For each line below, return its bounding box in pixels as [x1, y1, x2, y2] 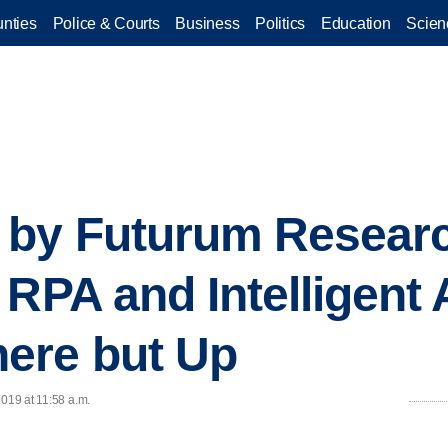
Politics [255, 14, 305, 32]
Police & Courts [52, 14, 160, 32]
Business [175, 14, 240, 32]
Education [321, 14, 391, 32]
